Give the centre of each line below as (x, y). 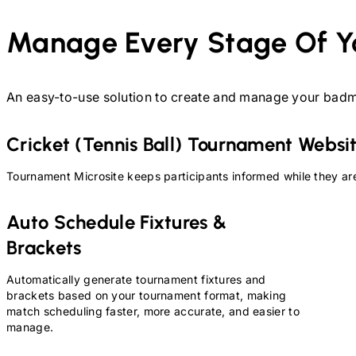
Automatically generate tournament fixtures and (136, 279)
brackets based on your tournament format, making (147, 295)
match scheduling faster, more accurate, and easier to (153, 311)
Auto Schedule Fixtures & (117, 222)
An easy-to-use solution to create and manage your (163, 97)
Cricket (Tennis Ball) (97, 145)
